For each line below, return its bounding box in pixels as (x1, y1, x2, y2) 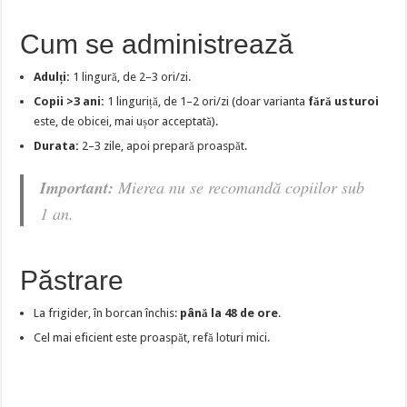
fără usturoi (308, 94, 380, 109)
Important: (40, 176, 114, 200)
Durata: (34, 139, 80, 154)
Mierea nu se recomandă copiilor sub (114, 176, 365, 199)
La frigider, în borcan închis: (34, 306, 181, 321)
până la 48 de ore (180, 306, 279, 321)
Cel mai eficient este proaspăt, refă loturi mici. (34, 331, 271, 345)
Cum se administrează (20, 29, 294, 60)
